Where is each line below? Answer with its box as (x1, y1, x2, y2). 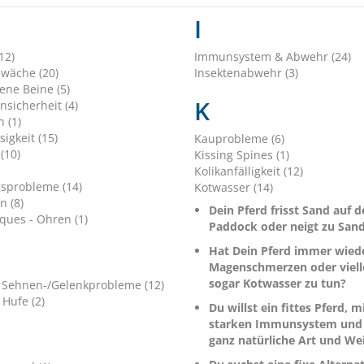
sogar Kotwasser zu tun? (208, 275, 346, 292)
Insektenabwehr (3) (193, 65, 298, 81)
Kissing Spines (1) (193, 147, 289, 163)
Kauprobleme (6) (193, 131, 284, 147)
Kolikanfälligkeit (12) (193, 163, 303, 180)
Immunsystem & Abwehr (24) (193, 49, 351, 65)
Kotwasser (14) (193, 180, 273, 196)
